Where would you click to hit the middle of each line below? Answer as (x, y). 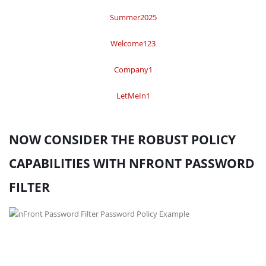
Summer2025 (133, 17)
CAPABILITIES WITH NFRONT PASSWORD (132, 163)
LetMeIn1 (133, 96)
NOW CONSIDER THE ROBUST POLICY (122, 140)
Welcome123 (133, 43)
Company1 (133, 69)
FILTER (29, 187)
